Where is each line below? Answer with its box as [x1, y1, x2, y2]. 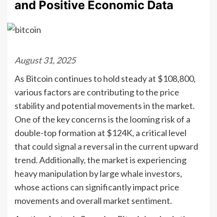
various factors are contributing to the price [15, 86, 179, 97]
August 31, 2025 [15, 54, 76, 65]
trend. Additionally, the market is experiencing [15, 154, 186, 165]
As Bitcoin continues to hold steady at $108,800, [15, 73, 196, 84]
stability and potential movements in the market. [15, 100, 195, 111]
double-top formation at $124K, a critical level [15, 127, 186, 138]
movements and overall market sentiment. [15, 195, 172, 206]
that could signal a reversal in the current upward [15, 140, 198, 152]
